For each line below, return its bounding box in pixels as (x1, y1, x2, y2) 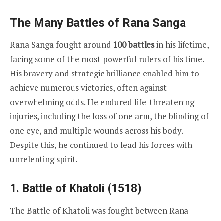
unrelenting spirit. (10, 153, 77, 165)
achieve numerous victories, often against (10, 81, 167, 93)
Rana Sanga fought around (10, 38, 113, 50)
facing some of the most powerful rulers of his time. (10, 53, 204, 65)
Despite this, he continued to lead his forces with (10, 139, 192, 150)
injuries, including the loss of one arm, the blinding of (10, 110, 209, 122)
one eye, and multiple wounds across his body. (10, 124, 183, 136)
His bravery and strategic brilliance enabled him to (10, 67, 199, 79)
